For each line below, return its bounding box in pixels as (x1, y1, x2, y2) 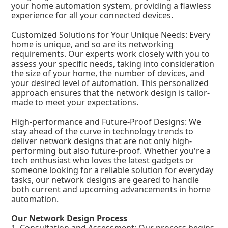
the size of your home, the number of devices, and (11, 68, 205, 79)
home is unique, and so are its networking (11, 39, 174, 50)
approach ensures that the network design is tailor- (11, 87, 210, 99)
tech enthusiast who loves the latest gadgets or (11, 155, 194, 166)
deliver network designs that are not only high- (11, 135, 192, 147)
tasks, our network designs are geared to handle (11, 174, 199, 186)
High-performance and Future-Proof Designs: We (11, 116, 202, 128)
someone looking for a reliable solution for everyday (11, 164, 214, 176)
